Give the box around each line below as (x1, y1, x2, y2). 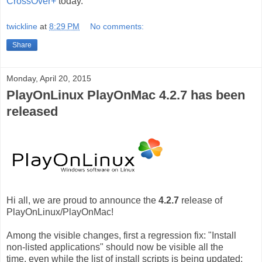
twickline (6, 21, 37, 31)
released (6, 104, 58, 119)
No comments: (90, 21, 144, 31)
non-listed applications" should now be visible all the (6, 242, 223, 252)
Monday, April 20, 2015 (6, 73, 91, 83)
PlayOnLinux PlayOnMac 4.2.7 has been (6, 87, 245, 102)
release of (179, 195, 222, 205)
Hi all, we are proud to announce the (6, 195, 158, 205)
